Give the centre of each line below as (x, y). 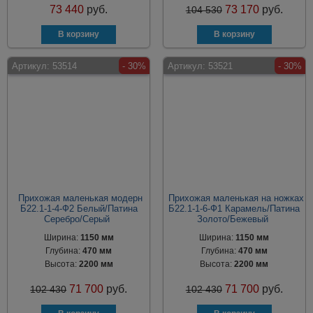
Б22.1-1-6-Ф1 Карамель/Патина (234, 209)
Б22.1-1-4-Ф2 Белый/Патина (79, 209)
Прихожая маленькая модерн (81, 198)
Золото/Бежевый (232, 219)
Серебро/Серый (77, 219)
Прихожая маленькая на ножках (236, 198)
